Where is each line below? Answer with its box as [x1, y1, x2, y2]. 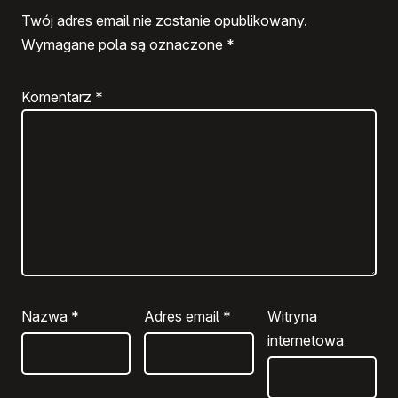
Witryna [267, 306, 317, 325]
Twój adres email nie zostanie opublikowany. [21, 11, 307, 29]
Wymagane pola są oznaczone [21, 35, 227, 53]
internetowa [267, 330, 344, 349]
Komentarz [21, 87, 95, 106]
